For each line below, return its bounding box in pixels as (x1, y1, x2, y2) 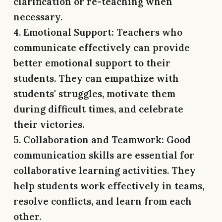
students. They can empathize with (13, 72, 179, 84)
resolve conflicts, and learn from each (13, 195, 192, 207)
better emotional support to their (13, 56, 170, 69)
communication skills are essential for (13, 149, 194, 161)
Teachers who (114, 26, 182, 38)
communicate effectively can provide (13, 41, 190, 54)
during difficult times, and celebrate (13, 103, 183, 115)
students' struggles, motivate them (13, 87, 175, 100)
